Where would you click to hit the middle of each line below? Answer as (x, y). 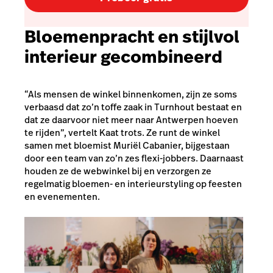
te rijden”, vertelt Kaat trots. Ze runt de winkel (122, 133)
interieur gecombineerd (123, 57)
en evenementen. (62, 197)
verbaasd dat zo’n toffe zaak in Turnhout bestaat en (133, 107)
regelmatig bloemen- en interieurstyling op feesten (133, 184)
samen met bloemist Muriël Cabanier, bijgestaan (127, 145)
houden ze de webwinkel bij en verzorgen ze (118, 171)
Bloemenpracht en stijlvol (132, 37)
